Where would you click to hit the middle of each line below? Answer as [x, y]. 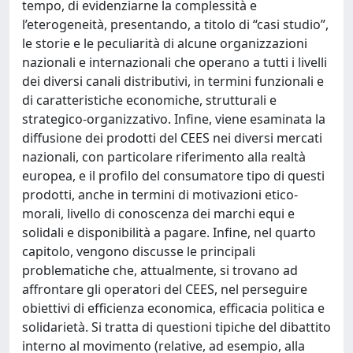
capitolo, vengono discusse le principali [139, 251]
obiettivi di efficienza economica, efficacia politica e [173, 308]
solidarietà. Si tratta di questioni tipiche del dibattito [176, 327]
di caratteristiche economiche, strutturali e [149, 100]
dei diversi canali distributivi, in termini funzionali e [173, 81]
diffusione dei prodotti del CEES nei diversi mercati [172, 138]
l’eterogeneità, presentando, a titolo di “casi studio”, [175, 24]
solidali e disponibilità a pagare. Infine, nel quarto [169, 232]
